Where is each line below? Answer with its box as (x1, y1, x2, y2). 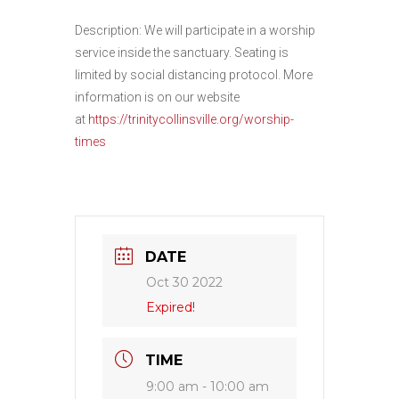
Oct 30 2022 (146, 274, 223, 290)
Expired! (146, 299, 195, 315)
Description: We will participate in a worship (75, 23, 315, 37)
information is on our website (75, 90, 240, 104)
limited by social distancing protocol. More (75, 68, 313, 82)
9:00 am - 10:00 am (146, 379, 269, 395)
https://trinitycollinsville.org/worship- (88, 112, 294, 126)
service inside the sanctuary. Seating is (75, 45, 289, 60)
